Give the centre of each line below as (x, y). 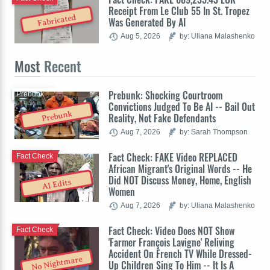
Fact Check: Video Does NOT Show (171, 231)
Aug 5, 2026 (140, 36)
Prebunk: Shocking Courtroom (165, 96)
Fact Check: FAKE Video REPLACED (173, 158)
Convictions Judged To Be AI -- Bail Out (182, 107)
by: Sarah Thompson (214, 132)
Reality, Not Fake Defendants (162, 118)
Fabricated (57, 21)
